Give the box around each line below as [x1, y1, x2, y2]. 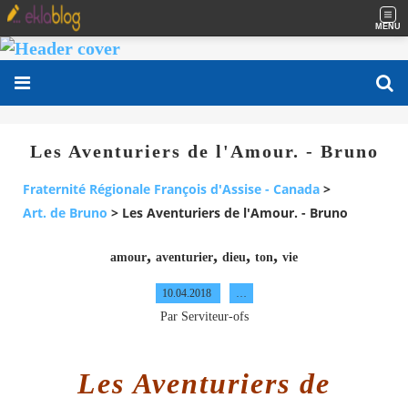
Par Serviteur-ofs [159, 309, 249, 323]
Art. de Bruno [23, 204, 107, 222]
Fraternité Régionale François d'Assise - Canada [23, 180, 320, 199]
